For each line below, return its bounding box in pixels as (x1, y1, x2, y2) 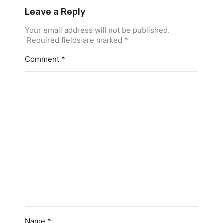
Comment (25, 54, 61, 64)
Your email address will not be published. (25, 25, 170, 35)
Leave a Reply (25, 6, 85, 18)
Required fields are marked (27, 35, 124, 45)
